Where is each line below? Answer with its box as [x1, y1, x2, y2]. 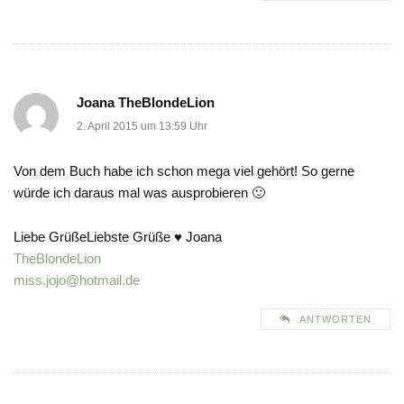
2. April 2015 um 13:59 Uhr [77, 120, 207, 133]
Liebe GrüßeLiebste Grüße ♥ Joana [14, 229, 222, 245]
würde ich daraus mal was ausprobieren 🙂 [14, 185, 265, 201]
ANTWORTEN [299, 314, 372, 326]
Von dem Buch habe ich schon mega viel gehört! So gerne [14, 163, 354, 179]
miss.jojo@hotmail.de [14, 272, 140, 289]
